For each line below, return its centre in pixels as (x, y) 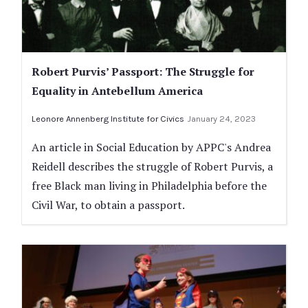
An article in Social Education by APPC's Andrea (151, 147)
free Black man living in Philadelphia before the (149, 185)
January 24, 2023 (221, 118)
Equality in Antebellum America (117, 90)
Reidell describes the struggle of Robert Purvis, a (152, 166)
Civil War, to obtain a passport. (108, 205)
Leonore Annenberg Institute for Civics (108, 118)
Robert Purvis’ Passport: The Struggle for (143, 71)
